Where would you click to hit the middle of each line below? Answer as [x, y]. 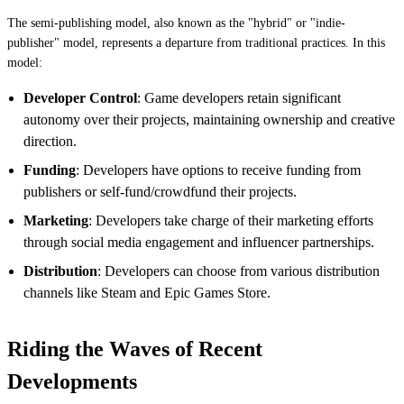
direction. [50, 141]
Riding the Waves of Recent [135, 349]
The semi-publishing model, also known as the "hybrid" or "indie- [176, 23]
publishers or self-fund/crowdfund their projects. [160, 191]
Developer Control [80, 97]
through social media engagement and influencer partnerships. [199, 242]
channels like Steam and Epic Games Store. [147, 292]
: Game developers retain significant [239, 97]
